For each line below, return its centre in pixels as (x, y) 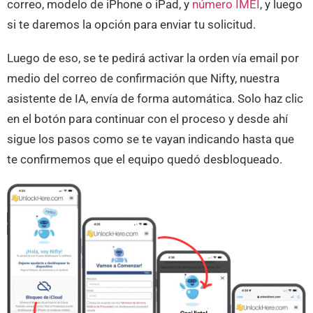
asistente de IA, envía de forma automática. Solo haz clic (155, 99)
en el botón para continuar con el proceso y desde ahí (147, 119)
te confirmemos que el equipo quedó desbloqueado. (146, 160)
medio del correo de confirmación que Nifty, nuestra (143, 79)
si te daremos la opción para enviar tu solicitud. (131, 24)
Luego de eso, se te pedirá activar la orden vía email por (153, 58)
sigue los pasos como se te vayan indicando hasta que (151, 139)
